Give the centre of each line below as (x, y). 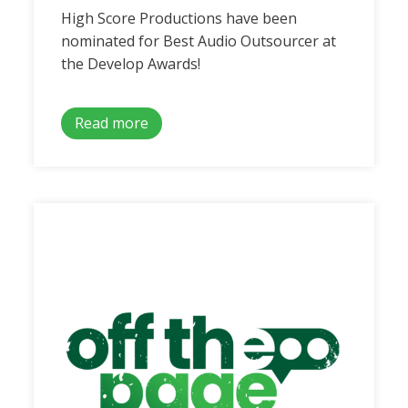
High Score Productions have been (179, 18)
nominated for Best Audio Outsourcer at (199, 41)
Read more (112, 122)
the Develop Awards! (131, 63)
